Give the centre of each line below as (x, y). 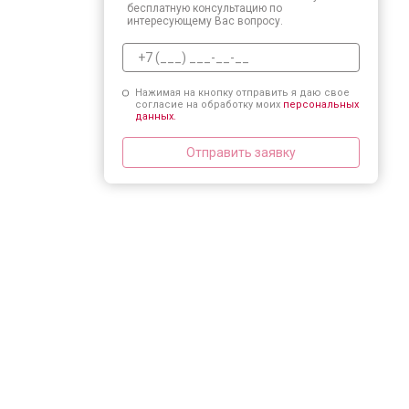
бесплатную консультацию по (204, 8)
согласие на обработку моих (209, 105)
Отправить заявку (241, 152)
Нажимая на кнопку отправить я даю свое (242, 93)
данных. (155, 116)
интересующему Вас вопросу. (205, 21)
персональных (320, 105)
